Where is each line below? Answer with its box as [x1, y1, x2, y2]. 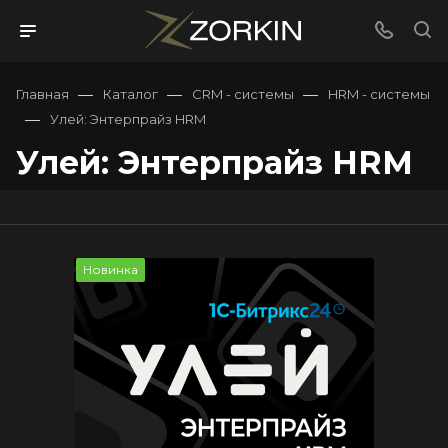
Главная [16, 86, 69, 102]
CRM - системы [192, 86, 294, 102]
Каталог [103, 86, 158, 102]
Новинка [83, 262, 138, 277]
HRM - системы [328, 86, 430, 102]
